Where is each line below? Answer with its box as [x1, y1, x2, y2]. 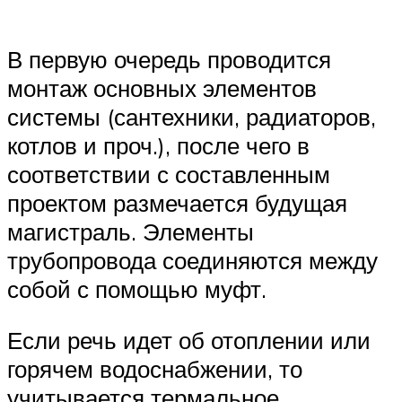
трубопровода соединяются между [7, 245, 378, 275]
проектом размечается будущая [7, 188, 347, 217]
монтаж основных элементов [7, 73, 317, 102]
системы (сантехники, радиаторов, [7, 101, 376, 131]
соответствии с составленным [7, 159, 330, 188]
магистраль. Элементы [7, 216, 254, 246]
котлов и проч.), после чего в [7, 130, 310, 160]
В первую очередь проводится [7, 44, 331, 74]
